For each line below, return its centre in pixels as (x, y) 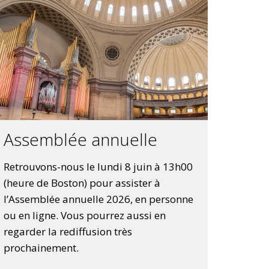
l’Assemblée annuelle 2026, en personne (98, 199)
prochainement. (41, 248)
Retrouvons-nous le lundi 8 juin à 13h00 (98, 167)
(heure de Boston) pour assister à (82, 183)
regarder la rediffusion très (68, 232)
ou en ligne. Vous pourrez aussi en (84, 216)
